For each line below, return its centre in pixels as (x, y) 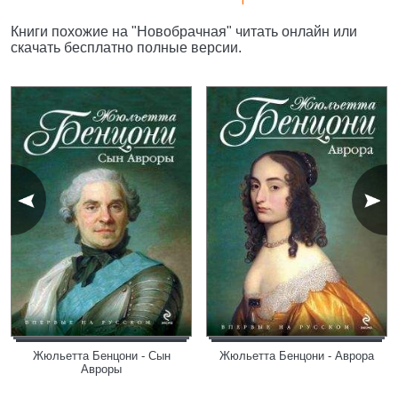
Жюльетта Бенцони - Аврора (297, 356)
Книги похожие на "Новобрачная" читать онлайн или (184, 32)
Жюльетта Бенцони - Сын (101, 356)
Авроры (101, 369)
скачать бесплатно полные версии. (126, 48)
